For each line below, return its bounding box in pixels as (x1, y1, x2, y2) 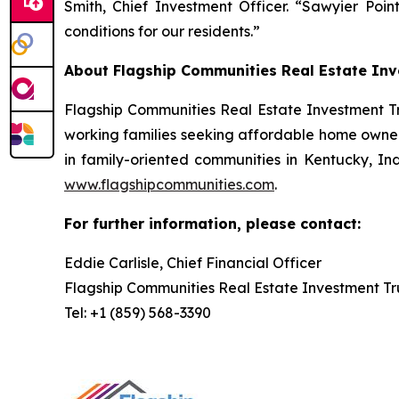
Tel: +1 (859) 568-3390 (64, 303, 211, 322)
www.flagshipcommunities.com (64, 175, 274, 193)
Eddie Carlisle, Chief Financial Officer (64, 253, 322, 272)
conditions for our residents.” (64, 21, 260, 40)
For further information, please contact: (64, 214, 361, 232)
